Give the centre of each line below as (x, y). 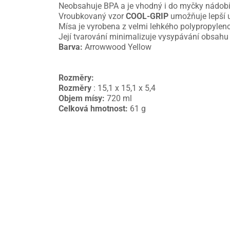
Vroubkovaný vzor (92, 16)
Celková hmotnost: (93, 109)
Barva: (72, 47)
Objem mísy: (82, 99)
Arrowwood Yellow (118, 47)
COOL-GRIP (147, 16)
